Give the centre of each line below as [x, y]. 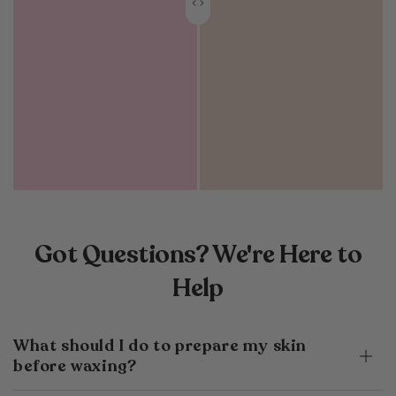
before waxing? [75, 366]
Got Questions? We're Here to [198, 255]
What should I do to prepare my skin [160, 346]
